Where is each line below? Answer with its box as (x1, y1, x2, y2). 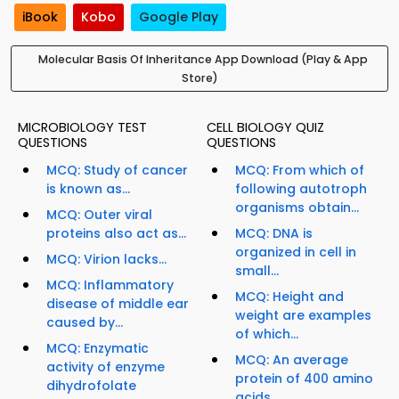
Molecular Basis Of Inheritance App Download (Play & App (38, 52, 368, 68)
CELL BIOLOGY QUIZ (207, 118, 324, 137)
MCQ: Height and (235, 288, 344, 306)
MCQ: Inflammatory (46, 276, 174, 295)
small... (235, 262, 279, 281)
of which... (235, 325, 298, 344)
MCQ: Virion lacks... (46, 250, 167, 269)
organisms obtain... (235, 199, 359, 217)
